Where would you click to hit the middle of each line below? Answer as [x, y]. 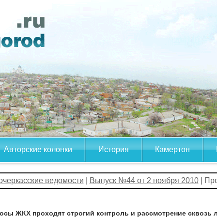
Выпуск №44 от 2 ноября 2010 [144, 180]
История [114, 149]
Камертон [172, 149]
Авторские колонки [38, 149]
